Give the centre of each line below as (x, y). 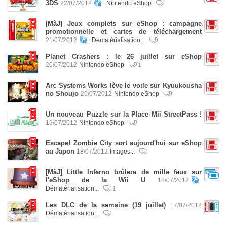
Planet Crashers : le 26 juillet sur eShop (124, 56)
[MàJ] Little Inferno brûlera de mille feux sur (124, 172)
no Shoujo (62, 93)
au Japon (60, 151)
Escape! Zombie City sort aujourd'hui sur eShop (124, 143)
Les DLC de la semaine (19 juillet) (106, 205)
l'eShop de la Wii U (96, 180)
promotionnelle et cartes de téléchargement (124, 32)
